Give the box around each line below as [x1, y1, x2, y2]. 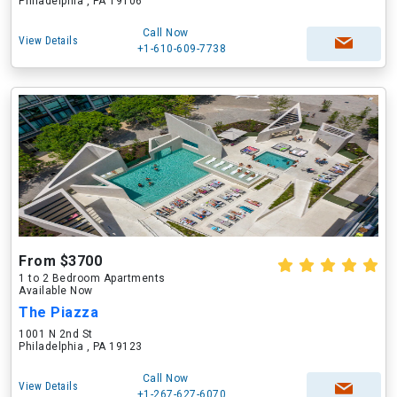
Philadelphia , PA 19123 [19, 340, 143, 353]
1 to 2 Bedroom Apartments [19, 272, 166, 284]
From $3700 [19, 253, 102, 269]
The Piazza [19, 304, 98, 321]
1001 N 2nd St [19, 328, 93, 340]
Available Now [19, 284, 93, 297]
